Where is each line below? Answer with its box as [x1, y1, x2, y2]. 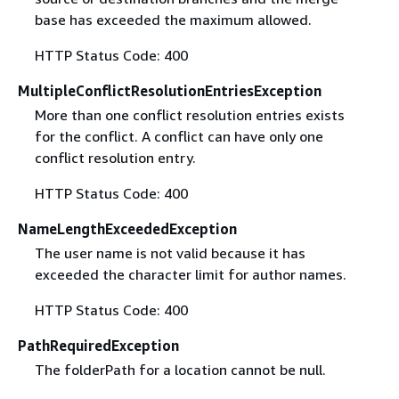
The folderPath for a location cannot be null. [34, 361, 326, 379]
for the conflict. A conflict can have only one [34, 127, 323, 146]
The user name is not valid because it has [34, 244, 305, 263]
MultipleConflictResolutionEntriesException [18, 82, 322, 100]
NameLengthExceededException [18, 220, 237, 239]
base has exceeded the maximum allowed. [34, 11, 312, 28]
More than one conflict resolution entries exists [34, 106, 345, 125]
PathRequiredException [18, 337, 179, 355]
